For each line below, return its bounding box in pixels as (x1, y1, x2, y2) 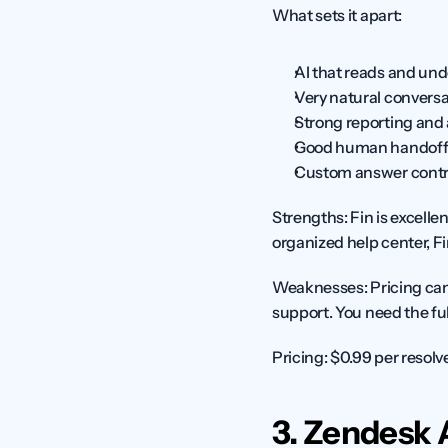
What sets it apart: (272, 5, 402, 25)
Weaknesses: (272, 277, 368, 297)
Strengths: (272, 207, 348, 227)
